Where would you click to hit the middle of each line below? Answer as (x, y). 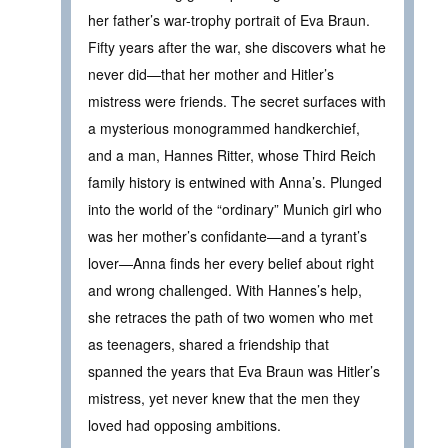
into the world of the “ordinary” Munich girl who (235, 209)
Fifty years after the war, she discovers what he (237, 47)
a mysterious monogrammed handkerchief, (224, 128)
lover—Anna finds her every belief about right (231, 263)
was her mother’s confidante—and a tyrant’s (227, 236)
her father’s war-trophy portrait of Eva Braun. (229, 20)
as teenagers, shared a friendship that (208, 344)
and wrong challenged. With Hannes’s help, (225, 290)
